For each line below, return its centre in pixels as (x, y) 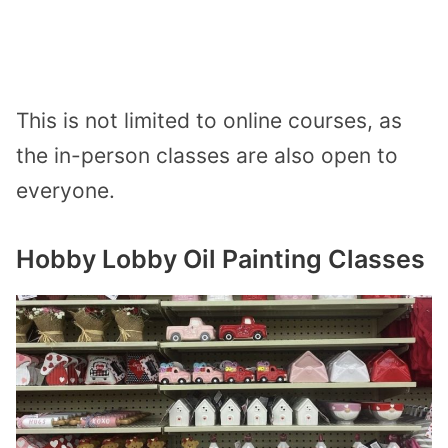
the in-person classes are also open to (207, 155)
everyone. (65, 190)
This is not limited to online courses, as (209, 120)
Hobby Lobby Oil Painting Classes (220, 259)
